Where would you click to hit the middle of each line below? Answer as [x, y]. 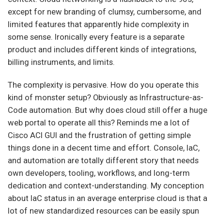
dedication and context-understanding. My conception [106, 186]
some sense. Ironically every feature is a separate [96, 37]
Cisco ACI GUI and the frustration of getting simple [99, 136]
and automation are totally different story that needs [103, 161]
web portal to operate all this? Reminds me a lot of [99, 123]
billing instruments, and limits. [61, 62]
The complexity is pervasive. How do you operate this [103, 85]
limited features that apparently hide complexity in [98, 24]
